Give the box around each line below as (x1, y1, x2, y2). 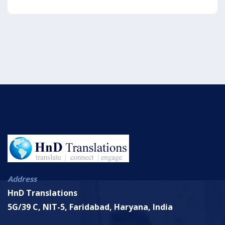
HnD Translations (8, 187, 77, 199)
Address (8, 174, 37, 184)
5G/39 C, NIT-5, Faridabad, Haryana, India (8, 201, 173, 213)
